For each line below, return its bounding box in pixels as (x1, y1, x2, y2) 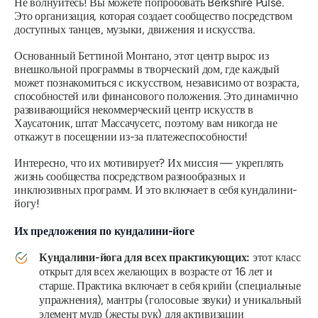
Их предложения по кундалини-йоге (14, 224, 194, 238)
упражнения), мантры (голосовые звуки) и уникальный (39, 292, 302, 307)
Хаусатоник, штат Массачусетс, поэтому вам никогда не (14, 116, 278, 130)
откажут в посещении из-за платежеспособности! (14, 129, 248, 143)
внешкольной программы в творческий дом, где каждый (14, 62, 280, 76)
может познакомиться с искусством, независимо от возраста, (14, 75, 300, 89)
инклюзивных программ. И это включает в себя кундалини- (14, 182, 298, 197)
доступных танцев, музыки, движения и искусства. (14, 22, 255, 36)
